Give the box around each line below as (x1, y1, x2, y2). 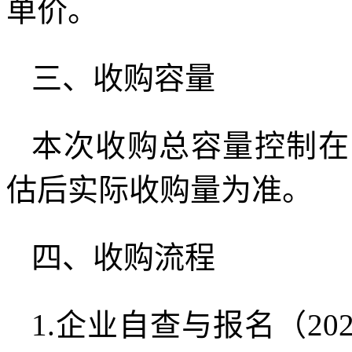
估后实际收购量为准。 (6, 172, 313, 207)
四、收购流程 (31, 240, 215, 274)
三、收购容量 (31, 60, 215, 95)
